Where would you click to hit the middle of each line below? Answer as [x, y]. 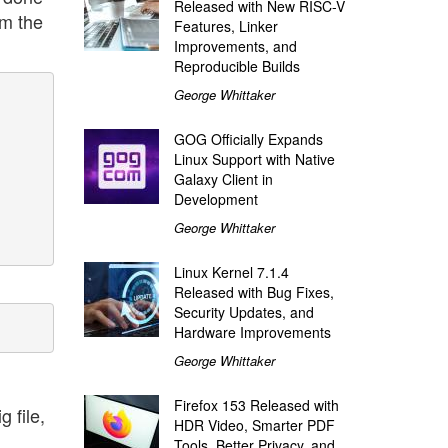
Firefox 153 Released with [256, 404]
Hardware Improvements [252, 331]
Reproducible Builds [236, 65]
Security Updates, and [243, 311]
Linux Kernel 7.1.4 [231, 271]
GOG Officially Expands [248, 138]
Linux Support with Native [254, 158]
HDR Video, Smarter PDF [254, 424]
